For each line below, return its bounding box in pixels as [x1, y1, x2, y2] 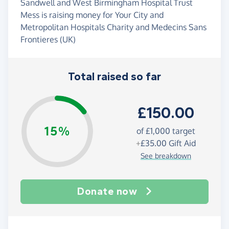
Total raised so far [68, 70, 161, 84]
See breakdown [140, 151, 191, 160]
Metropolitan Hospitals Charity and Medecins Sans [20, 22, 207, 33]
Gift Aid [166, 138, 196, 148]
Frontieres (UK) [20, 34, 76, 45]
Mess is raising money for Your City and [20, 10, 164, 20]
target [170, 125, 195, 136]
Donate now [77, 186, 138, 198]
